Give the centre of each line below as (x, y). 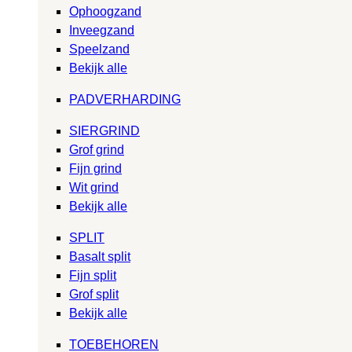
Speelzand (99, 49)
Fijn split (93, 275)
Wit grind (94, 187)
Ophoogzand (105, 11)
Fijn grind (95, 168)
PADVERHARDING (125, 99)
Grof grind (97, 149)
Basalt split (100, 256)
